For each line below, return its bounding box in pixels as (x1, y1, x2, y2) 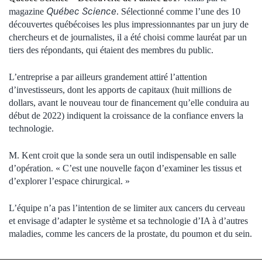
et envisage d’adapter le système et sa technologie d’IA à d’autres (9, 215, 248, 226)
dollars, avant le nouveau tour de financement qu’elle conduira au (9, 97, 249, 108)
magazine (9, 6, 46, 16)
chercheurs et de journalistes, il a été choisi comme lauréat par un (9, 32, 247, 42)
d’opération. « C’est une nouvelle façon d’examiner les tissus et (9, 163, 242, 173)
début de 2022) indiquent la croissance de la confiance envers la (9, 110, 243, 120)
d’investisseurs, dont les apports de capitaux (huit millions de (9, 84, 232, 95)
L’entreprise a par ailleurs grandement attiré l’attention (9, 71, 207, 82)
